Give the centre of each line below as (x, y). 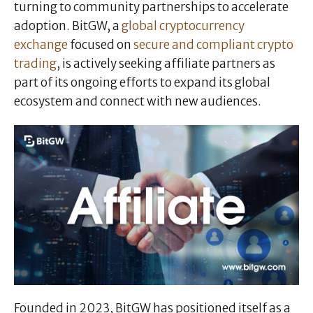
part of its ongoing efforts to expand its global (142, 82)
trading (35, 63)
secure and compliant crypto (213, 44)
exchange (41, 44)
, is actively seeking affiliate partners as (166, 63)
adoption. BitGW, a (68, 26)
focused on (101, 44)
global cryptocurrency (183, 26)
